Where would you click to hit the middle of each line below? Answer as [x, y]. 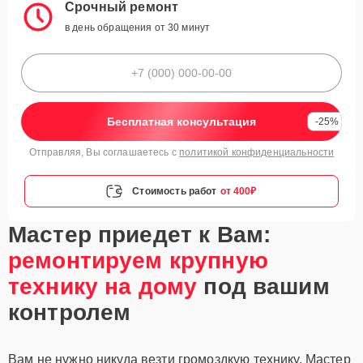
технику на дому [103, 286]
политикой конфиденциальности [257, 152]
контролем [70, 312]
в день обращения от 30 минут [138, 28]
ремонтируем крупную [138, 261]
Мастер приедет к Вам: [140, 235]
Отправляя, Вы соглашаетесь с [104, 152]
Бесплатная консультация [181, 122]
